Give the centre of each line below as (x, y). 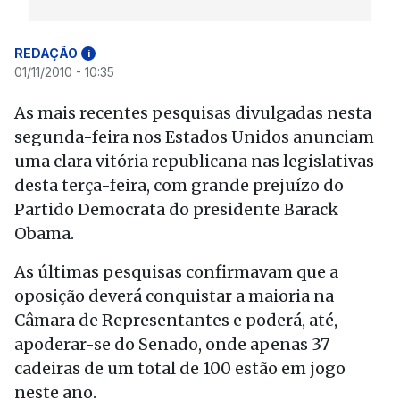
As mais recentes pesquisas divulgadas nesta (193, 113)
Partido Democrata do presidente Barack (176, 209)
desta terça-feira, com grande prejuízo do (179, 185)
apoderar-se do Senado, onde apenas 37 (172, 344)
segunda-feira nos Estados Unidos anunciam (194, 137)
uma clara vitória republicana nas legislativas (194, 161)
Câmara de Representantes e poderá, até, (176, 320)
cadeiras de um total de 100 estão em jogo (180, 368)
